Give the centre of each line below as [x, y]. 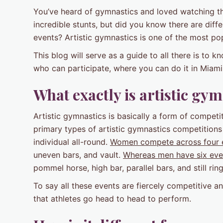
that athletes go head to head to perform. [112, 198]
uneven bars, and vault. [78, 155]
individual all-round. [72, 142]
